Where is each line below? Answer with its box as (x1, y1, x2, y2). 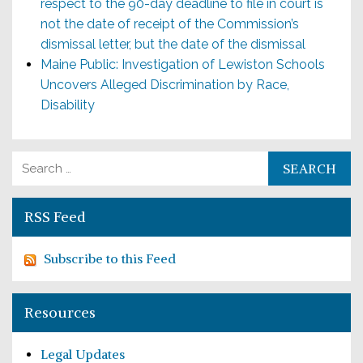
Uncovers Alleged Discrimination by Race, (41, 77, 289, 92)
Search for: (11, 153, 75, 169)
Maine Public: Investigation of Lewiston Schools (41, 57, 325, 72)
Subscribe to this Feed (44, 250, 176, 267)
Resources (24, 303, 96, 322)
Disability (41, 97, 95, 113)
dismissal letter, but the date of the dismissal (41, 36, 305, 52)
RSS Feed (24, 207, 86, 226)
